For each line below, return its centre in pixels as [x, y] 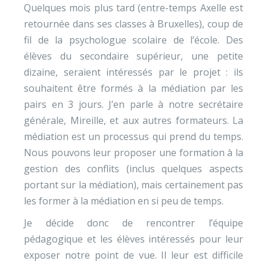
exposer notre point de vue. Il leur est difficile [133, 255]
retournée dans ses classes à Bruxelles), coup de [133, 24]
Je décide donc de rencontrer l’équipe [133, 223]
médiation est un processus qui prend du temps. [133, 136]
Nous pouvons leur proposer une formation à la [133, 153]
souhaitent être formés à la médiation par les [133, 88]
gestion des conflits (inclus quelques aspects [133, 169]
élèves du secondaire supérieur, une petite [133, 56]
